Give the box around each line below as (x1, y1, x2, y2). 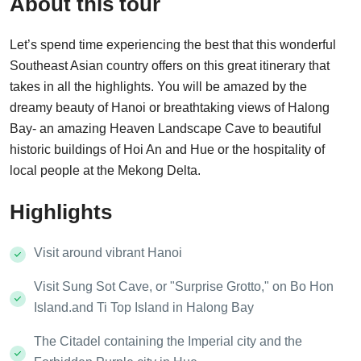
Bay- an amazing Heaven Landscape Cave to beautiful (10, 122, 322, 136)
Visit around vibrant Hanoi (34, 246, 182, 260)
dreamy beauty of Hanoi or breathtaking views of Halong (10, 101, 330, 115)
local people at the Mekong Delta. (10, 164, 201, 178)
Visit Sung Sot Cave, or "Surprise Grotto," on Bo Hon (34, 280, 334, 294)
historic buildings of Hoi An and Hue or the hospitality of (10, 143, 325, 157)
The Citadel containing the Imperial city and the (34, 334, 302, 349)
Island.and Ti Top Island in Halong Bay (34, 301, 254, 315)
